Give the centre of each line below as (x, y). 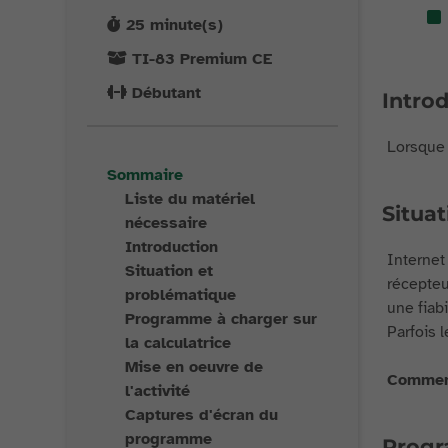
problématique (181, 295)
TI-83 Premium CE (202, 59)
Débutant (167, 93)
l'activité (158, 391)
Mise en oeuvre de (194, 367)
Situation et (169, 271)
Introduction (172, 247)
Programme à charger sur (221, 319)
